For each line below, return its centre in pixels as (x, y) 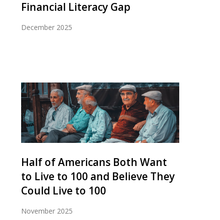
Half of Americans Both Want (94, 162)
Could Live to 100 (64, 191)
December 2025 (47, 27)
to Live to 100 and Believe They (98, 177)
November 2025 (47, 211)
